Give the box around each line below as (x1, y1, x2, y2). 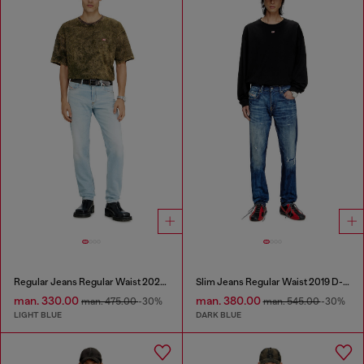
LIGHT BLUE (14, 309, 62, 320)
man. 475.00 (81, 295, 138, 307)
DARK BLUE (195, 309, 241, 320)
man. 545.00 (262, 295, 321, 307)
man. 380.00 (195, 293, 263, 307)
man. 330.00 (14, 293, 81, 307)
